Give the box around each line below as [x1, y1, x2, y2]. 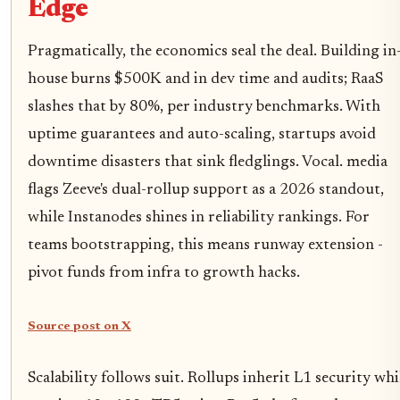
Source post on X [28, 321, 131, 334]
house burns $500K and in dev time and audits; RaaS [28, 71, 383, 88]
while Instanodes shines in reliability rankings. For [28, 210, 370, 227]
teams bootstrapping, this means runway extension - [28, 237, 383, 254]
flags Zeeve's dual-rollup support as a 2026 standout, [28, 182, 384, 199]
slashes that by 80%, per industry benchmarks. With [28, 99, 380, 116]
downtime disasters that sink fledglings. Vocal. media [28, 154, 387, 171]
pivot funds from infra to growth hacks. [28, 265, 300, 282]
